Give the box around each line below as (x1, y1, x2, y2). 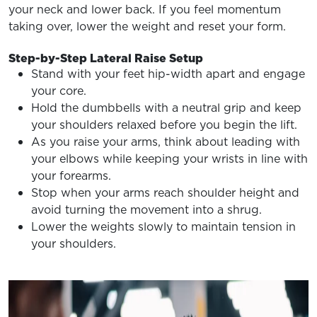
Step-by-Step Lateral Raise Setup (8, 50, 203, 66)
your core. (31, 83, 86, 98)
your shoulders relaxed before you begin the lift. (31, 117, 297, 132)
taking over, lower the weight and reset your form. (8, 18, 286, 34)
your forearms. (31, 168, 111, 183)
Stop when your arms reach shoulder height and (31, 185, 299, 200)
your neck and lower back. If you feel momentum (8, 1, 281, 17)
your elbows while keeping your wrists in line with (31, 151, 308, 166)
